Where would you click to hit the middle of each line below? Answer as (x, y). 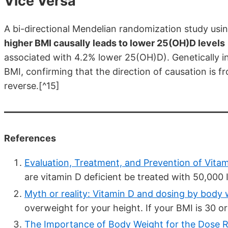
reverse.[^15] (32, 86)
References (30, 138)
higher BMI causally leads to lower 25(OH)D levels (115, 43)
